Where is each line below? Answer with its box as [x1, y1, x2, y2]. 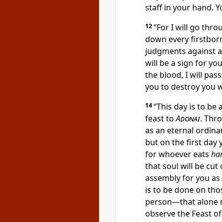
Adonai [176, 113, 200, 124]
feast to [145, 113, 176, 124]
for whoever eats [145, 149, 211, 160]
